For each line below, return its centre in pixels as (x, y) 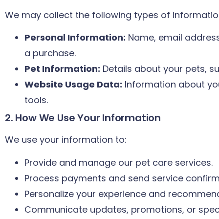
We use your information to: (66, 140)
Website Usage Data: (73, 85)
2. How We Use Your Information (83, 118)
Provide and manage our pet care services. (119, 162)
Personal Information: (75, 38)
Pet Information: (62, 69)
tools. (36, 100)
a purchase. (50, 53)
